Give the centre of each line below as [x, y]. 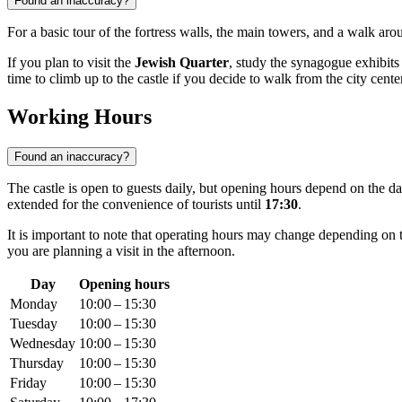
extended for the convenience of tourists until [136, 205]
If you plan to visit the [71, 63]
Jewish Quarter [182, 63]
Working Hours [79, 117]
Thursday [37, 363]
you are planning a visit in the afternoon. [121, 251]
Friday [28, 383]
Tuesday [34, 324]
